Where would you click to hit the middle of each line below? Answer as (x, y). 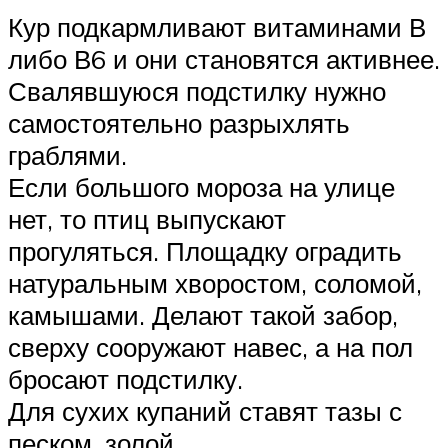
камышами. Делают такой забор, (203, 314)
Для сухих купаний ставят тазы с (205, 410)
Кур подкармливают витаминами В (217, 26)
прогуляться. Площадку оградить (205, 250)
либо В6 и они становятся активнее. (224, 58)
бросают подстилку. (125, 378)
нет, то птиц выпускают (147, 218)
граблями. (67, 154)
